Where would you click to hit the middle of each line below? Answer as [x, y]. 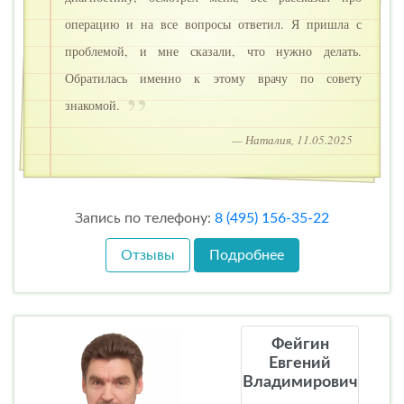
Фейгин [300, 345]
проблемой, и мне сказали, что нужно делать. [213, 51]
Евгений [300, 364]
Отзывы [147, 256]
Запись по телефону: [145, 219]
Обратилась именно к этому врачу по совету [213, 78]
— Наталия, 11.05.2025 [292, 140]
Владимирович [300, 383]
